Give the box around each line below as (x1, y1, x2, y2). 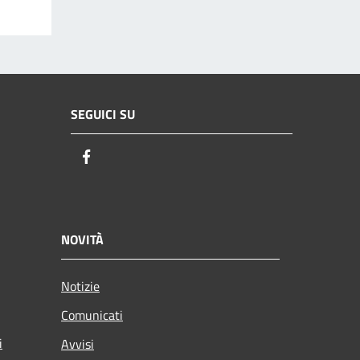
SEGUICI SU (71, 104, 135, 125)
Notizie (61, 276, 100, 296)
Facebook (96, 146, 153, 169)
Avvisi (61, 333, 94, 354)
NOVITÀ (61, 229, 104, 249)
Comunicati (61, 305, 123, 325)
